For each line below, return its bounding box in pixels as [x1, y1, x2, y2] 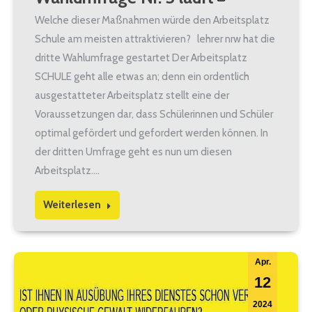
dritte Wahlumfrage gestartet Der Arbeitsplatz [35, 51, 247, 64]
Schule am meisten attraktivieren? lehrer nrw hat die [35, 32, 275, 45]
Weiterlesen [43, 198, 101, 211]
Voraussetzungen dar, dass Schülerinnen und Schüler [35, 107, 273, 120]
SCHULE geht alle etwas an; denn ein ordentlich [35, 70, 249, 83]
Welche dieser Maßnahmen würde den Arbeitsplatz [35, 13, 270, 26]
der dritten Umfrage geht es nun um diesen [35, 145, 232, 158]
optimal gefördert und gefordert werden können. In [35, 126, 268, 139]
